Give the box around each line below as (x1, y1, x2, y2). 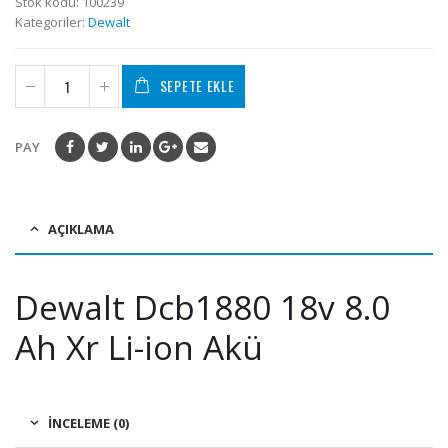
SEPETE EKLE (159, 75, 235, 97)
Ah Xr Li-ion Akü (15, 323, 263, 370)
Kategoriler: (15, 13, 88, 32)
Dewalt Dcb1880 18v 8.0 (15, 283, 390, 330)
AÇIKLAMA (48, 219, 114, 238)
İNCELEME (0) (48, 413, 129, 432)
